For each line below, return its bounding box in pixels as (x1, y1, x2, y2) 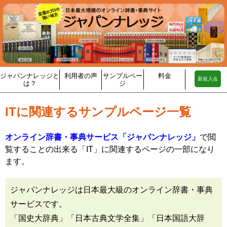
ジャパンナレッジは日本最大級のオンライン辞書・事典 (10, 185, 213, 194)
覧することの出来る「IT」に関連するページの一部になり (5, 144, 215, 154)
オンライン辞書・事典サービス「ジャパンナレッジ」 (5, 132, 200, 141)
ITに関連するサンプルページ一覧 (5, 104, 191, 119)
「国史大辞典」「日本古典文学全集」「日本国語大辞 (10, 213, 205, 222)
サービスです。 (10, 199, 67, 208)
